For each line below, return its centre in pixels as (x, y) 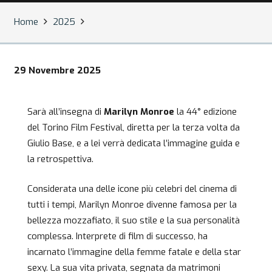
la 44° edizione (207, 112)
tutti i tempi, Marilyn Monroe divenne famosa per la (132, 204)
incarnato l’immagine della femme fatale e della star (134, 252)
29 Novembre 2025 (57, 70)
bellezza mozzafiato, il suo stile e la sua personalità (134, 220)
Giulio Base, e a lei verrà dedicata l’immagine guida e (134, 144)
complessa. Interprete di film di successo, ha (117, 236)
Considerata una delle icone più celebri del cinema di (132, 189)
